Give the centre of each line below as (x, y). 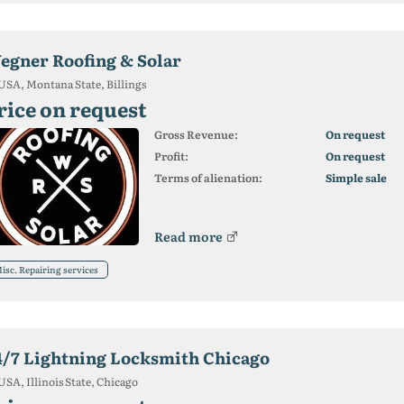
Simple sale (356, 178)
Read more (188, 236)
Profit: (171, 156)
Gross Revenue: (196, 134)
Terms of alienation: (208, 178)
